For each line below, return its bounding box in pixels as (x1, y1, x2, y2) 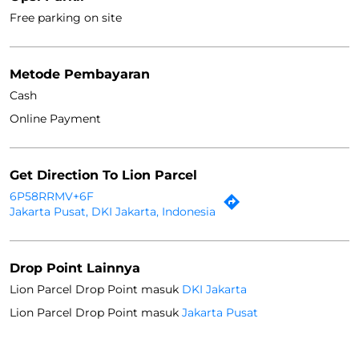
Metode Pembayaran (10, 66, 150, 82)
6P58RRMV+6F (10, 188, 94, 204)
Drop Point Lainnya (10, 260, 140, 276)
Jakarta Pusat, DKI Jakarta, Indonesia (10, 204, 216, 219)
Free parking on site (10, 10, 122, 25)
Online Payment (10, 111, 101, 126)
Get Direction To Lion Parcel (10, 167, 197, 183)
